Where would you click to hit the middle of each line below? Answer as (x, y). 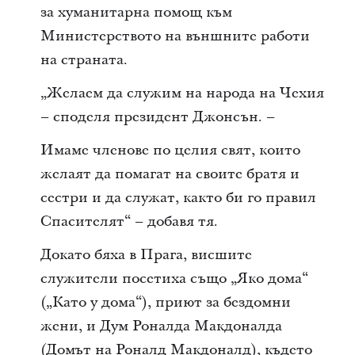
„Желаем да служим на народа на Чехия (182, 93)
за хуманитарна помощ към (136, 12)
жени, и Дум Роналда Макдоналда (161, 326)
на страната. (84, 59)
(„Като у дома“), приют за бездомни (165, 302)
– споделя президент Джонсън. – (157, 116)
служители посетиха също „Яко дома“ (174, 278)
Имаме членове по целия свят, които (170, 150)
